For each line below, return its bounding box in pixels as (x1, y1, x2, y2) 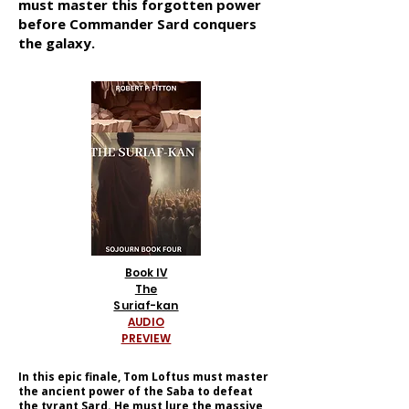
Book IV (124, 265, 168, 280)
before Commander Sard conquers (18, 15, 257, 33)
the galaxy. (18, 34, 95, 52)
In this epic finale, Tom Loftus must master (18, 369, 268, 384)
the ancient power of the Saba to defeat (18, 383, 253, 399)
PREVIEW (121, 330, 172, 346)
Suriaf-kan (113, 298, 179, 313)
